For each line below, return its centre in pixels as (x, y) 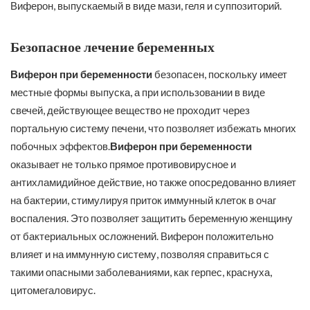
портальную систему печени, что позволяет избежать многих (153, 128)
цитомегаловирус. (53, 290)
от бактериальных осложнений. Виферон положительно (142, 236)
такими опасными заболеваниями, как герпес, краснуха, (141, 272)
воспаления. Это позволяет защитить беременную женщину (152, 218)
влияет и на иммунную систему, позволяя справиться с (140, 254)
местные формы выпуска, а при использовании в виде (138, 92)
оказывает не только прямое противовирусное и (123, 164)
